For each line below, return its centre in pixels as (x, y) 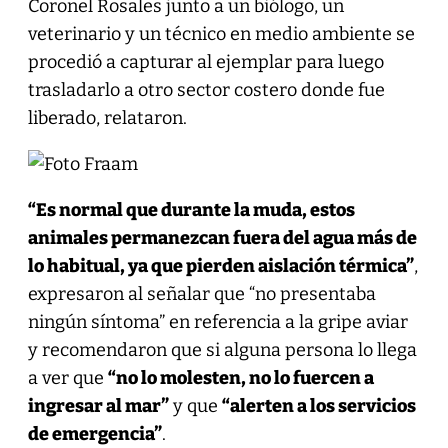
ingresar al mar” (98, 405)
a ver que (67, 377)
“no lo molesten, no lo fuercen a (240, 377)
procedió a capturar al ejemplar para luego (205, 61)
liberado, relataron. (107, 117)
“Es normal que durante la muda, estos (191, 209)
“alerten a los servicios (318, 405)
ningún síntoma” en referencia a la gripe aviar (217, 321)
